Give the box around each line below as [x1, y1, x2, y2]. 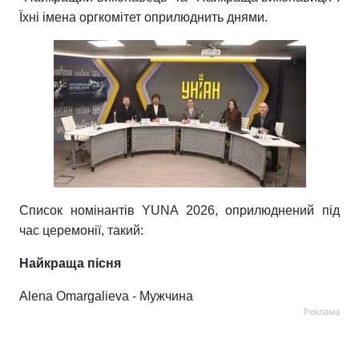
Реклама [304, 306, 340, 317]
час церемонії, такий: [19, 224, 143, 237]
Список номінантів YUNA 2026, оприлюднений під [19, 204, 340, 217]
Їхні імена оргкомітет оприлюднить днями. [19, 10, 268, 24]
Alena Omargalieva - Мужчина [19, 289, 193, 303]
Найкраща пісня [19, 256, 121, 270]
